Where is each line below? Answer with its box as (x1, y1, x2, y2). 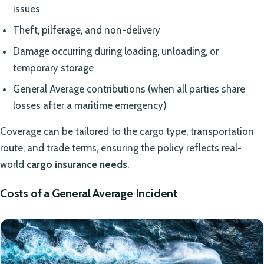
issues (12, 2, 40, 15)
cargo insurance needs (27, 158, 127, 170)
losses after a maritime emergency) (12, 99, 167, 111)
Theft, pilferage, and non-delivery (12, 24, 160, 36)
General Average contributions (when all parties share (12, 82, 245, 95)
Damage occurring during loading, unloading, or (12, 45, 219, 57)
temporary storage (12, 61, 94, 74)
